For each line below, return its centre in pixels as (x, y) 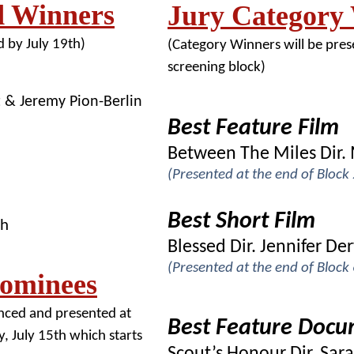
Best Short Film (241, 222)
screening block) (217, 68)
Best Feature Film (253, 128)
